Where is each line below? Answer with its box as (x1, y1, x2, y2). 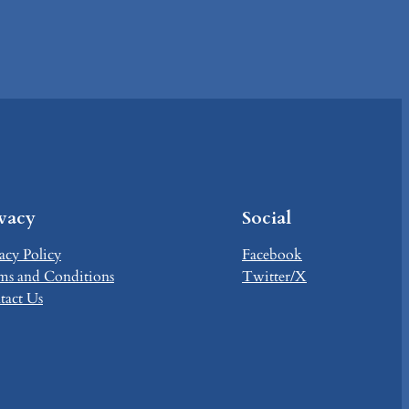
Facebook (242, 245, 302, 266)
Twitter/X (242, 267, 307, 288)
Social (242, 206, 291, 231)
